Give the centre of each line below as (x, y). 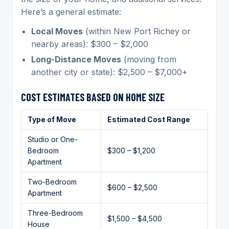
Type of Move (52, 119)
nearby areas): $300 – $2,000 (90, 44)
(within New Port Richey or (137, 31)
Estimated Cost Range (149, 119)
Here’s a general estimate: (71, 12)
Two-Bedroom (52, 181)
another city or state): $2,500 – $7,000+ (109, 72)
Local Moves (57, 31)
